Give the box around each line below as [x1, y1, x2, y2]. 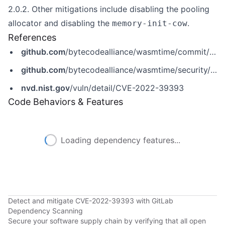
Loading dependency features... [61, 135, 180, 145]
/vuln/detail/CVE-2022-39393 [70, 83, 184, 93]
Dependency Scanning [8, 206, 83, 215]
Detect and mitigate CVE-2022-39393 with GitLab [8, 196, 173, 205]
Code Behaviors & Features [8, 96, 123, 107]
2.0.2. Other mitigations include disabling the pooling [8, 4, 209, 14]
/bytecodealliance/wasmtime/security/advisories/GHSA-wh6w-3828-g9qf [65, 65, 210, 75]
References [8, 32, 56, 43]
